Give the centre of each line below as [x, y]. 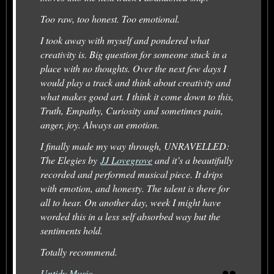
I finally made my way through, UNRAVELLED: [135, 146]
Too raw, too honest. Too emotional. [110, 18]
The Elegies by [70, 160]
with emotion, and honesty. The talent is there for [135, 188]
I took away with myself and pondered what [125, 40]
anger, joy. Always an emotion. [100, 124]
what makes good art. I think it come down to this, [137, 96]
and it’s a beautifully [193, 160]
